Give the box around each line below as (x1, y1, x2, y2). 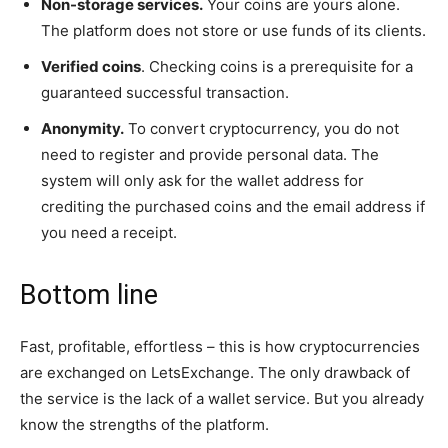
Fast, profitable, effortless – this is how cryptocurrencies (20, 336, 420, 356)
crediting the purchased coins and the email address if (41, 196, 425, 216)
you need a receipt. (41, 222, 177, 242)
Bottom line (20, 278, 158, 311)
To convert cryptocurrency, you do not (124, 118, 399, 138)
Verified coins (41, 56, 141, 76)
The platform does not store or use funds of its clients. (41, 20, 426, 40)
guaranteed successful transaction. (41, 82, 289, 102)
